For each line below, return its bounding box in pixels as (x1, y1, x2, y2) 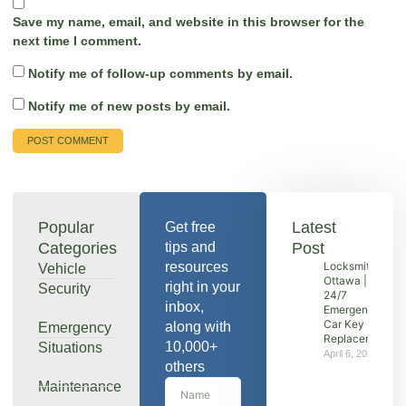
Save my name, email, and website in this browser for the (13, 14, 364, 29)
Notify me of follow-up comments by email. (28, 65, 293, 81)
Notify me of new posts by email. (28, 98, 230, 113)
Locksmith (324, 258, 376, 273)
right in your (165, 278, 240, 295)
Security (38, 280, 91, 296)
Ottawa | (324, 273, 367, 287)
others (165, 358, 205, 374)
